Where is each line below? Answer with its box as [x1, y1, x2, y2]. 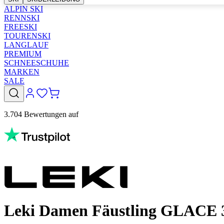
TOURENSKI [4, 31, 50, 40]
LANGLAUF [4, 40, 48, 49]
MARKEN [4, 67, 39, 76]
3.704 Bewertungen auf [4, 110, 78, 118]
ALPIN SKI [4, 4, 43, 13]
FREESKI [4, 22, 37, 31]
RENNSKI [4, 13, 39, 22]
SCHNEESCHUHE [4, 58, 69, 67]
